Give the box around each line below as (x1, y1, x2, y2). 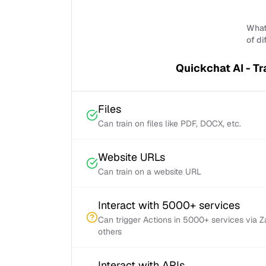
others (98, 226, 122, 237)
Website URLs (98, 150, 165, 164)
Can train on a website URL (98, 166, 201, 177)
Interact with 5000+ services (98, 198, 240, 212)
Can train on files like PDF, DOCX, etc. (98, 118, 241, 129)
